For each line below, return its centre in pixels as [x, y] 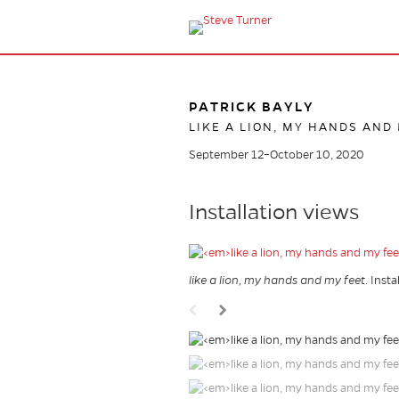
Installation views [274, 212]
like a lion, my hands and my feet [277, 280]
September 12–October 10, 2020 [277, 155]
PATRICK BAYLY [252, 107]
